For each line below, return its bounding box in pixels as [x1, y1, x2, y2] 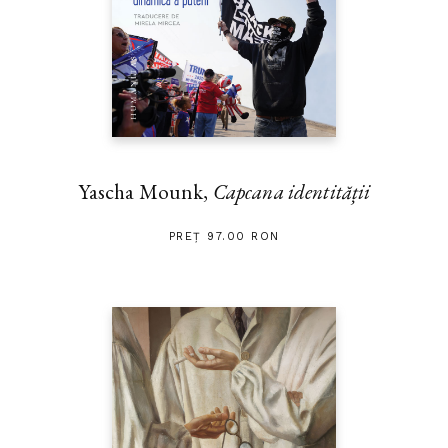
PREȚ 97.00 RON [168, 230, 280, 244]
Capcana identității [212, 178, 371, 206]
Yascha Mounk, [77, 178, 213, 206]
